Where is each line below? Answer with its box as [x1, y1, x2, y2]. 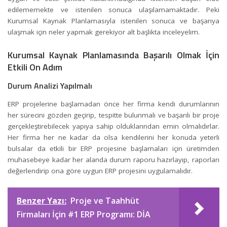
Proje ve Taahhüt [70, 195, 139, 207]
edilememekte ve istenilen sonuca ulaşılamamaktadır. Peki [8, 5, 219, 15]
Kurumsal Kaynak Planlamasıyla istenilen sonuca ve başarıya [8, 16, 219, 26]
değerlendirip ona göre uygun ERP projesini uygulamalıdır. [8, 166, 217, 175]
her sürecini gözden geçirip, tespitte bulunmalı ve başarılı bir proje [8, 110, 219, 120]
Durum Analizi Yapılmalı [8, 80, 92, 92]
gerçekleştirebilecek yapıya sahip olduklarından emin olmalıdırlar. [8, 121, 219, 131]
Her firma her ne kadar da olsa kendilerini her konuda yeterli [8, 132, 219, 142]
